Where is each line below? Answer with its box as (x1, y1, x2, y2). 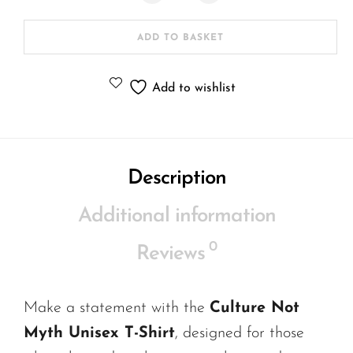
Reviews (136, 243, 205, 266)
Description (127, 168, 226, 190)
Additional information (77, 206, 276, 228)
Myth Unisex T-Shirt (24, 325, 175, 342)
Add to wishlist (152, 81, 236, 95)
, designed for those (175, 325, 304, 342)
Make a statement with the (24, 300, 210, 317)
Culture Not (210, 300, 299, 317)
